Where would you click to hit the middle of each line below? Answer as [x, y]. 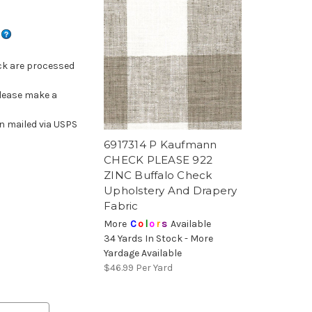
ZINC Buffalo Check [158, 175]
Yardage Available [143, 253]
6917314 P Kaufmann [161, 145]
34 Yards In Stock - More [158, 239]
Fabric [121, 206]
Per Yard [154, 268]
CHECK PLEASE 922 [158, 160]
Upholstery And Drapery [171, 191]
